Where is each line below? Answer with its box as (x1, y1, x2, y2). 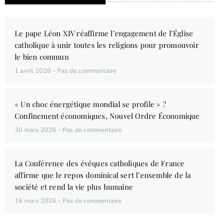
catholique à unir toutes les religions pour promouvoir (15, 40, 199, 50)
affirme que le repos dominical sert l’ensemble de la (15, 170, 191, 180)
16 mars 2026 (15, 196, 58, 205)
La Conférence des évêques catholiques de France (15, 158, 185, 168)
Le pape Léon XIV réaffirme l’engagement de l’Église (15, 28, 194, 38)
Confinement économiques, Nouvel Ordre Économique (15, 110, 200, 121)
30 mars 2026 (15, 125, 58, 134)
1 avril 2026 (15, 66, 53, 75)
